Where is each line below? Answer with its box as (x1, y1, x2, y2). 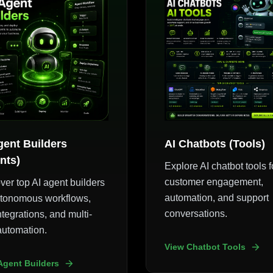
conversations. (164, 208, 227, 219)
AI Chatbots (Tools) (164, 138, 265, 151)
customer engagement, (164, 177, 263, 188)
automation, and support (164, 193, 269, 204)
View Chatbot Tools (164, 242, 246, 252)
